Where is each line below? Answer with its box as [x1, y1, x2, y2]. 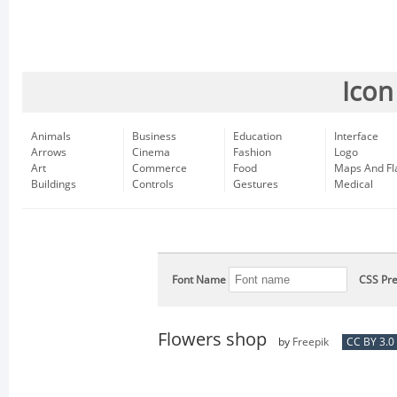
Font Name [172, 274, 226, 286]
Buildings [31, 178, 76, 191]
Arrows [31, 146, 66, 159]
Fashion [233, 146, 271, 159]
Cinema [132, 146, 170, 159]
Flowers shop [158, 329, 267, 350]
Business [132, 130, 176, 143]
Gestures [233, 178, 278, 191]
